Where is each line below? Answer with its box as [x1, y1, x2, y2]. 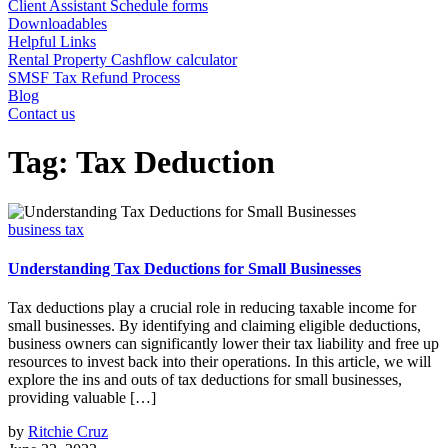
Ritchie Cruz [28, 423, 108, 441]
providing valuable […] [8, 389, 156, 407]
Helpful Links [8, 33, 96, 50]
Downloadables [8, 15, 107, 32]
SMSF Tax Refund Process [8, 69, 180, 86]
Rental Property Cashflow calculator [8, 51, 237, 68]
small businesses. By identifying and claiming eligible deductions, [8, 317, 421, 335]
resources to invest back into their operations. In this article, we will [8, 353, 431, 371]
